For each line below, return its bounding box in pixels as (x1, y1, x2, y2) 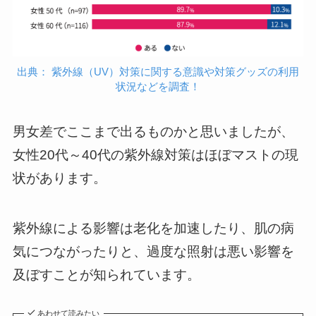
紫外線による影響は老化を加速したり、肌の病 (12, 221, 294, 236)
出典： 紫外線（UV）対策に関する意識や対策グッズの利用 (17, 65, 299, 78)
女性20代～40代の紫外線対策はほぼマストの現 (12, 147, 298, 163)
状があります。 (12, 171, 107, 186)
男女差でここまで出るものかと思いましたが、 (12, 124, 294, 140)
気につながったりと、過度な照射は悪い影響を (12, 244, 294, 260)
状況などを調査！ (116, 80, 200, 92)
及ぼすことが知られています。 (12, 267, 200, 283)
